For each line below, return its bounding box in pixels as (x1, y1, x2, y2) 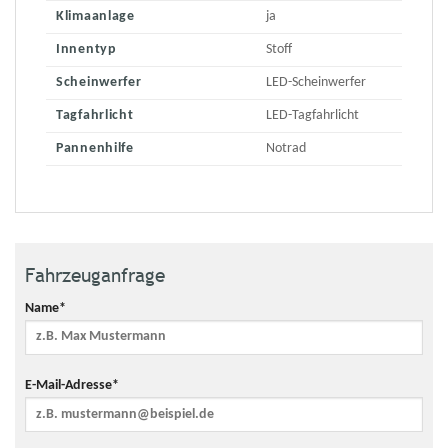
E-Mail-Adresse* (25, 378, 119, 394)
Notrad (266, 141, 307, 157)
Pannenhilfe (56, 141, 134, 157)
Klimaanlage (56, 9, 135, 25)
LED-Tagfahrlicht (266, 108, 360, 124)
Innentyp (56, 42, 117, 58)
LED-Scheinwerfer (266, 75, 367, 91)
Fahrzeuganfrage (25, 264, 165, 287)
